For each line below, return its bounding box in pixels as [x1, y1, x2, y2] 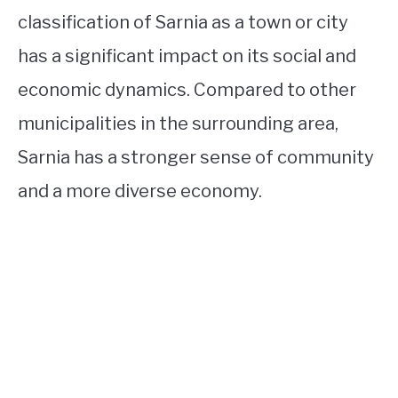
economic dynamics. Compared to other [18, 79, 356, 101]
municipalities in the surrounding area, [18, 113, 338, 135]
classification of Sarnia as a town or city [18, 12, 348, 34]
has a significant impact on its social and [18, 45, 356, 68]
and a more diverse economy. [18, 180, 262, 203]
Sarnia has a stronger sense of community [18, 147, 374, 169]
